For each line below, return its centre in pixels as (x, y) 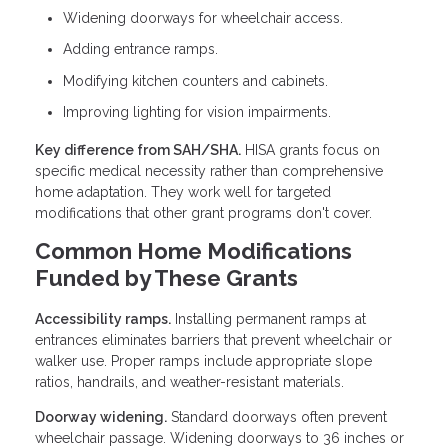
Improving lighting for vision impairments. (197, 112)
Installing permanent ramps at (268, 318)
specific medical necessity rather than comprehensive (209, 170)
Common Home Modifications (193, 250)
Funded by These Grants (166, 277)
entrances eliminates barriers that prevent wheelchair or (213, 339)
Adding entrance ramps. (140, 49)
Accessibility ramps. (103, 318)
